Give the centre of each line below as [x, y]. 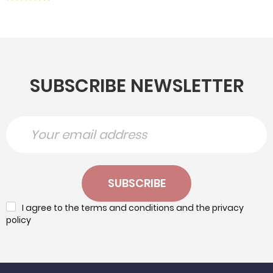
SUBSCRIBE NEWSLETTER [136, 86]
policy [19, 220]
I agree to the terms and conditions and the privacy [133, 208]
